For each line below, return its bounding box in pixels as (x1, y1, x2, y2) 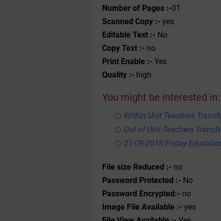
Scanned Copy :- (102, 17, 160, 26)
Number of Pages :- (102, 3, 172, 13)
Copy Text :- (102, 43, 145, 53)
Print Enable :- (102, 57, 152, 66)
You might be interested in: (102, 91, 220, 103)
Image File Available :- (102, 202, 184, 212)
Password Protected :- (102, 176, 183, 185)
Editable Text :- (102, 30, 155, 39)
